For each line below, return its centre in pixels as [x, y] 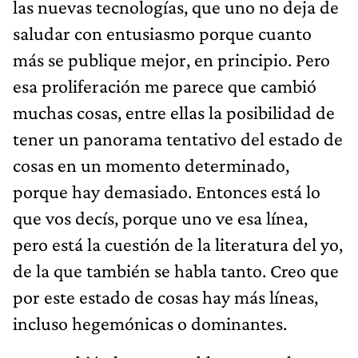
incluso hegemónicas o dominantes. [150, 323]
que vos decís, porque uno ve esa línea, [160, 217]
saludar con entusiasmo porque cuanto [162, 33]
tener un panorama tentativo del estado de [178, 138]
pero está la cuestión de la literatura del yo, [178, 244]
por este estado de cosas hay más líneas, [165, 296]
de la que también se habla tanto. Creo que [176, 270]
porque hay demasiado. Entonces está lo [167, 191]
